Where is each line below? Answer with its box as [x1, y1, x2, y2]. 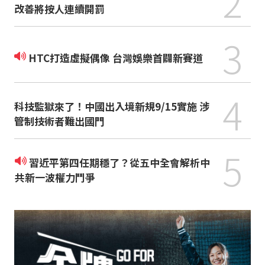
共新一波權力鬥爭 [14, 170, 95, 185]
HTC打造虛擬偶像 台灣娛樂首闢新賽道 [28, 50, 203, 65]
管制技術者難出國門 [14, 114, 105, 128]
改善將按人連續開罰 [14, 1, 105, 16]
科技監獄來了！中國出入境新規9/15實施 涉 [14, 99, 209, 114]
